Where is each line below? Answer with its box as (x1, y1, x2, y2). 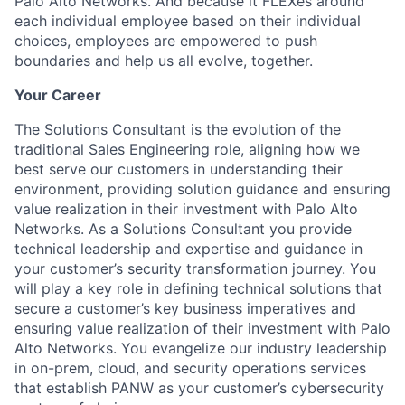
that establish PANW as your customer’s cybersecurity (14, 378, 384, 397)
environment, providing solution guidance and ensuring (14, 179, 391, 198)
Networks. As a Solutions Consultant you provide (14, 219, 352, 238)
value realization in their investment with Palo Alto (14, 199, 358, 218)
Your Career (14, 85, 101, 104)
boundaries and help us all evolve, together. (14, 51, 313, 70)
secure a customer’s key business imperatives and (14, 298, 356, 317)
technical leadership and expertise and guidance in (14, 239, 363, 258)
